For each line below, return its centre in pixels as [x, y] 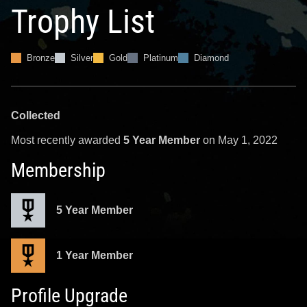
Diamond [211, 58]
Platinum [161, 58]
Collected [36, 115]
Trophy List [83, 21]
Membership [58, 170]
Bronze [41, 58]
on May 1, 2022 [239, 140]
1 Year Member [95, 255]
